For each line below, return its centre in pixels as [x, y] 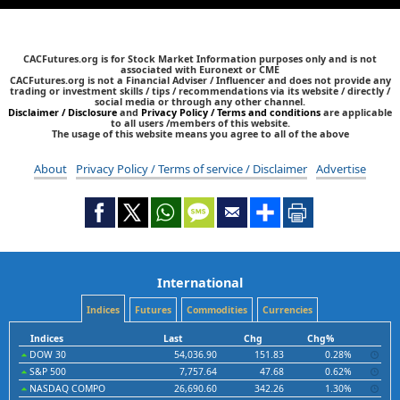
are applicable [356, 112]
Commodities [217, 309]
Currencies [287, 309]
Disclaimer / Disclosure [64, 112]
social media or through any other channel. [200, 101]
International [200, 282]
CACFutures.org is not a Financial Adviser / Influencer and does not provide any [200, 79]
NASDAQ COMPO [66, 388]
